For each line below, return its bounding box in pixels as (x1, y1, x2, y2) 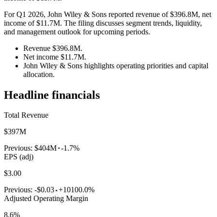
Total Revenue (4, 111, 48, 120)
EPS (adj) (4, 153, 33, 161)
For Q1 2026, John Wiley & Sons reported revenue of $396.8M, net (4, 10, 211, 18)
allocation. (23, 70, 55, 78)
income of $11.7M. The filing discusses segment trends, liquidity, (4, 18, 202, 27)
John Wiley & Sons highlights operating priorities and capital (23, 61, 208, 70)
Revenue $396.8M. (23, 44, 82, 52)
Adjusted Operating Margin (4, 194, 88, 203)
